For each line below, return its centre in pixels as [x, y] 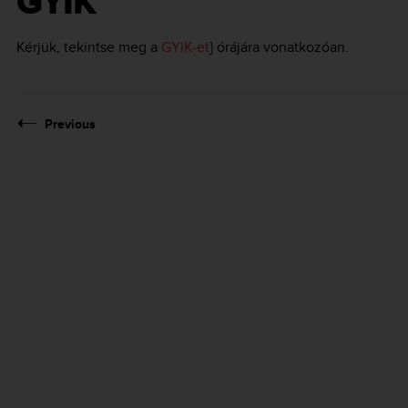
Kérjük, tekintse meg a [89, 47]
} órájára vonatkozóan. [279, 47]
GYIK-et [185, 47]
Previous [70, 124]
